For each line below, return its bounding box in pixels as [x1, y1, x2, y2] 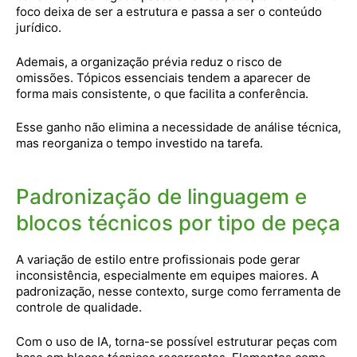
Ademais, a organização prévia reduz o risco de [16, 53, 282, 69]
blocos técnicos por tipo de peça [16, 210, 340, 235]
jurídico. [16, 20, 61, 35]
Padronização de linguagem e [16, 184, 307, 209]
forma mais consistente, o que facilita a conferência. [16, 85, 308, 101]
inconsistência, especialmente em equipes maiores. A [16, 268, 319, 283]
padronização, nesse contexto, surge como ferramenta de [16, 284, 341, 299]
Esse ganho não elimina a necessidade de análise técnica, [16, 120, 341, 135]
